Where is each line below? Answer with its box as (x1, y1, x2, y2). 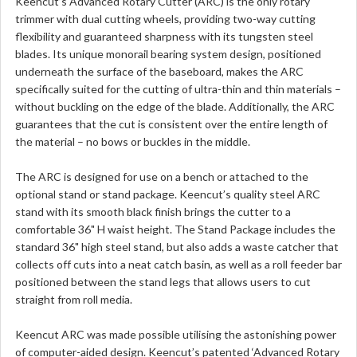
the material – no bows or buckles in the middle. (15, 135, 250, 148)
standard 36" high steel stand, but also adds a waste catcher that (15, 240, 339, 253)
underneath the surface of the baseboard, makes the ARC (15, 65, 304, 78)
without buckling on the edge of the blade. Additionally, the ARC (15, 100, 335, 113)
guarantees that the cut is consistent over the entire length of (15, 117, 328, 131)
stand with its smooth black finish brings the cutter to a (15, 205, 291, 218)
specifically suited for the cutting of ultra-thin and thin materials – (15, 82, 341, 96)
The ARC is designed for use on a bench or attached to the (15, 170, 308, 183)
